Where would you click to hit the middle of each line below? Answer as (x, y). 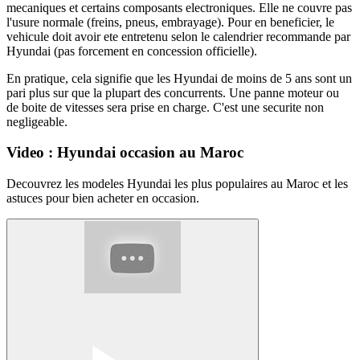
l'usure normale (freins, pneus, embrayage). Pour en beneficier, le (170, 22)
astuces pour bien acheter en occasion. (103, 198)
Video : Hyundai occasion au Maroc (125, 153)
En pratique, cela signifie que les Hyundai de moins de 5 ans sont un (179, 78)
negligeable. (37, 121)
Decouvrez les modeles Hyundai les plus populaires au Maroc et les (177, 184)
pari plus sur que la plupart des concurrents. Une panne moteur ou (173, 92)
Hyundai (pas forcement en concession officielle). (132, 51)
